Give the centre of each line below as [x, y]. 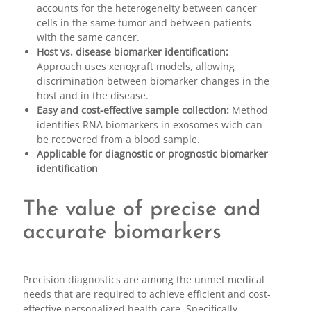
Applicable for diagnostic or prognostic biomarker [152, 153]
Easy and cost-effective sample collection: [134, 110]
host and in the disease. [92, 95]
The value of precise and [141, 210]
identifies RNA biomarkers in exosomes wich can [149, 124]
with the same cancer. [88, 37]
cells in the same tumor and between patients [144, 22]
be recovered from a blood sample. [118, 139]
